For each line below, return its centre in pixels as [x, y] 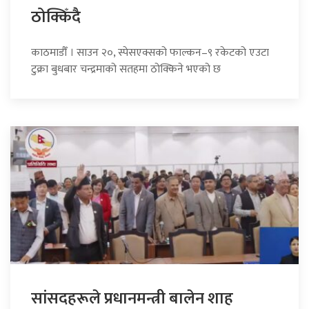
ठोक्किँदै [56, 17]
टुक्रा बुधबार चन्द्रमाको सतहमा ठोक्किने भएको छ [126, 69]
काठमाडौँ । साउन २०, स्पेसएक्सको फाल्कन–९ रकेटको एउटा [150, 52]
